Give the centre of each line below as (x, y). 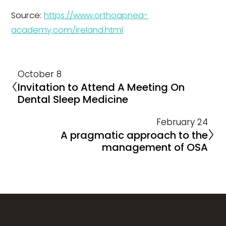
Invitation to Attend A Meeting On (101, 88)
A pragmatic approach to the (134, 135)
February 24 (182, 122)
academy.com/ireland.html (67, 30)
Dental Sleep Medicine (73, 100)
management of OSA (155, 148)
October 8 (40, 74)
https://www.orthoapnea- (96, 16)
